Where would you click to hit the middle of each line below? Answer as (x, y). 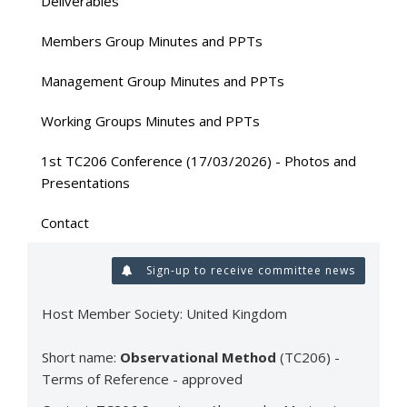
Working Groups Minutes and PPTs (150, 120)
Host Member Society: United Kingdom (164, 313)
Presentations (85, 182)
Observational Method (196, 357)
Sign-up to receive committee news (249, 270)
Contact (65, 222)
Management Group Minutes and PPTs (163, 80)
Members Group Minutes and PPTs (152, 40)
